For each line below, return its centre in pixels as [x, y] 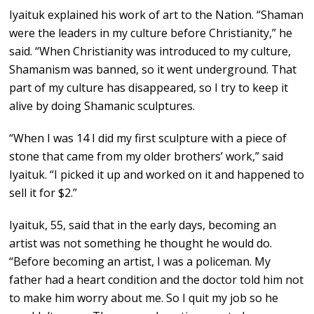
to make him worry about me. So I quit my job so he [144, 298]
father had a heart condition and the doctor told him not [157, 280]
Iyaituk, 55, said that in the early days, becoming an [143, 225]
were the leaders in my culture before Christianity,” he [151, 33]
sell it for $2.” [43, 193]
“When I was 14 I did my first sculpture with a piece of [148, 138]
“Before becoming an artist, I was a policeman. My [140, 262]
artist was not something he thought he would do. [141, 244]
